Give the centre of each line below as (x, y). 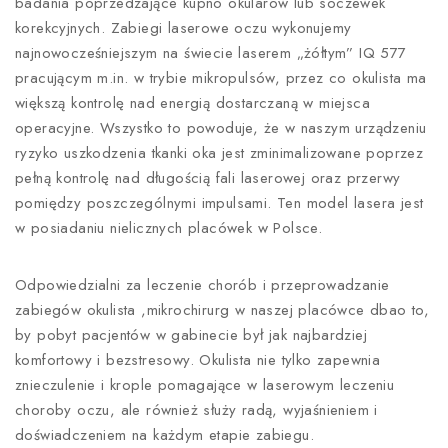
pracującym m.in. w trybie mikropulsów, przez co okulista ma (221, 78)
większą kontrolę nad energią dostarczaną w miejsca (192, 103)
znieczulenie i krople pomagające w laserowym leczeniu (205, 385)
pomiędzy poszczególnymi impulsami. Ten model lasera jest (219, 203)
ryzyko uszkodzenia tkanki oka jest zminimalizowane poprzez (219, 153)
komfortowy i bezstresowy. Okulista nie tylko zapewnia (198, 360)
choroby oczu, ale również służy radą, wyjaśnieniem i (196, 410)
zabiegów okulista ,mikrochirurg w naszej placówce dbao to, (222, 310)
